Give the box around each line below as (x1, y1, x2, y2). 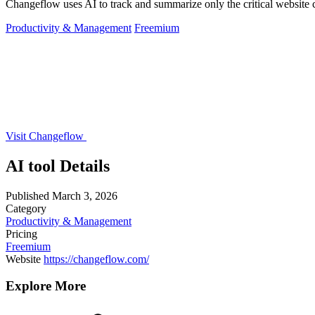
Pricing (6, 227, 37, 240)
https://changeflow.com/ (44, 252, 149, 265)
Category (6, 202, 46, 214)
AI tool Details (6, 156, 110, 175)
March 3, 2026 (52, 189, 117, 202)
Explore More (6, 278, 86, 294)
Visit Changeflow (6, 129, 86, 142)
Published (6, 189, 49, 202)
